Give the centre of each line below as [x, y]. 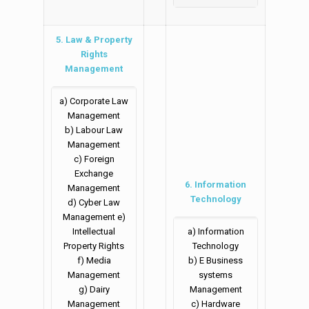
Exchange [94, 174]
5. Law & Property [94, 40]
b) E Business [216, 261]
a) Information [216, 232]
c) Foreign [94, 159]
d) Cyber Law [94, 203]
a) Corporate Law [94, 101]
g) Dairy [94, 290]
